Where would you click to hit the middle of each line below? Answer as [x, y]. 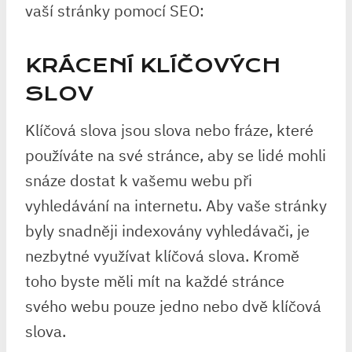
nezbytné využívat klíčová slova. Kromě [162, 256]
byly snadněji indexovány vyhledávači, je [167, 231]
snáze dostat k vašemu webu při [139, 180]
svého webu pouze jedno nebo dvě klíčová [173, 306]
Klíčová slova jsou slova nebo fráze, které [169, 130]
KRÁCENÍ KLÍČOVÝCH [153, 66]
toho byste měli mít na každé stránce [155, 281]
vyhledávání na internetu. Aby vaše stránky [176, 205]
